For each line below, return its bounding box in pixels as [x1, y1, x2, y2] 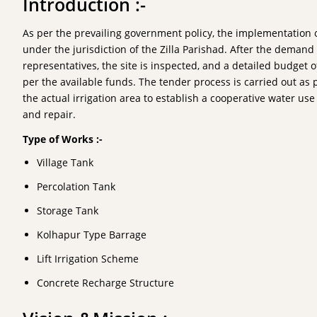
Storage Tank [37, 204, 98, 217]
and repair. [23, 108, 76, 121]
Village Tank [37, 156, 93, 169]
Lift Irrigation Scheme [37, 252, 139, 265]
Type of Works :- [23, 132, 103, 146]
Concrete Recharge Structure [37, 276, 174, 289]
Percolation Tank [37, 180, 115, 193]
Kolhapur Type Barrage [37, 228, 146, 241]
